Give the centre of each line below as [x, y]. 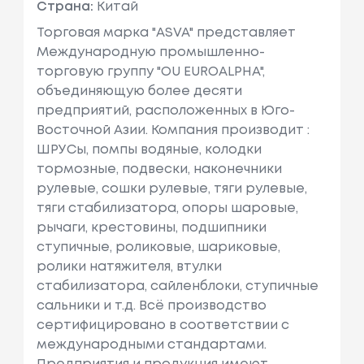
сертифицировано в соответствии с [162, 326]
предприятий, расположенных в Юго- [165, 111]
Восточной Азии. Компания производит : [173, 131]
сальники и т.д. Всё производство [151, 306]
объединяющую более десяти [139, 92]
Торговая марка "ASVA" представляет [166, 33]
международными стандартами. [151, 345]
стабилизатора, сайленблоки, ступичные [177, 287]
